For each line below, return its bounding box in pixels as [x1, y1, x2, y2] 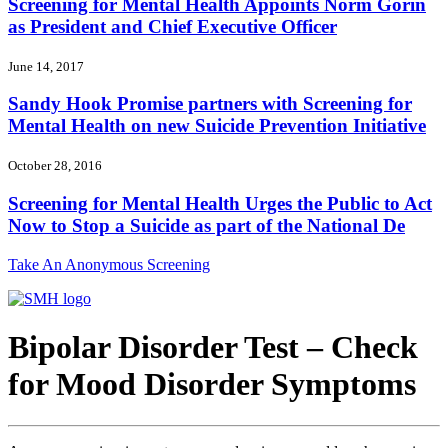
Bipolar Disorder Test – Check [8, 329, 418, 366]
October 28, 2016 [8, 158, 102, 174]
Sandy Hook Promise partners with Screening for [8, 93, 412, 115]
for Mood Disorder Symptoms [8, 366, 416, 403]
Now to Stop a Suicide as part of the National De [8, 214, 405, 236]
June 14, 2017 [8, 58, 84, 74]
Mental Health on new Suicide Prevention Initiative [8, 115, 426, 137]
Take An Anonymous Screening [8, 255, 210, 273]
